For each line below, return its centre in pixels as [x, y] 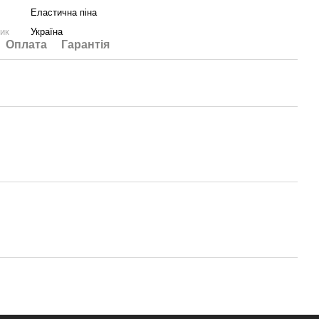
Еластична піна [64, 12]
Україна [47, 32]
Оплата [27, 45]
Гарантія [86, 45]
